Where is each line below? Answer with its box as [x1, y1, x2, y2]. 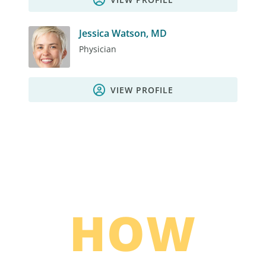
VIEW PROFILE [110, 84, 173, 96]
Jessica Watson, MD [79, 27, 167, 40]
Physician [79, 43, 116, 55]
